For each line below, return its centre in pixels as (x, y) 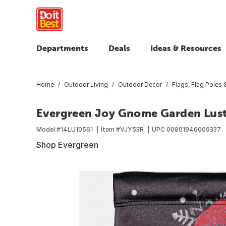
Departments (62, 48)
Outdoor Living (86, 84)
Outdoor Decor (140, 84)
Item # (110, 129)
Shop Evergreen (67, 145)
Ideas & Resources (186, 48)
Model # (48, 129)
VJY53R (132, 129)
